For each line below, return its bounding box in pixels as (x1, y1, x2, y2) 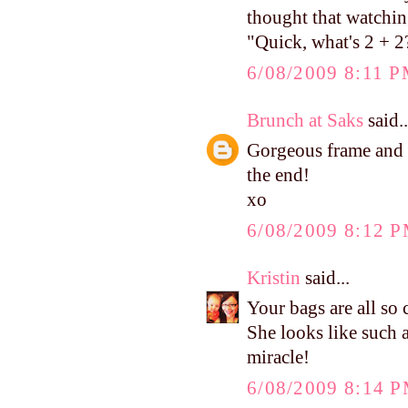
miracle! (247, 347, 310, 368)
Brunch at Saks (247, 109, 363, 130)
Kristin (247, 267, 301, 288)
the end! (247, 165, 310, 186)
